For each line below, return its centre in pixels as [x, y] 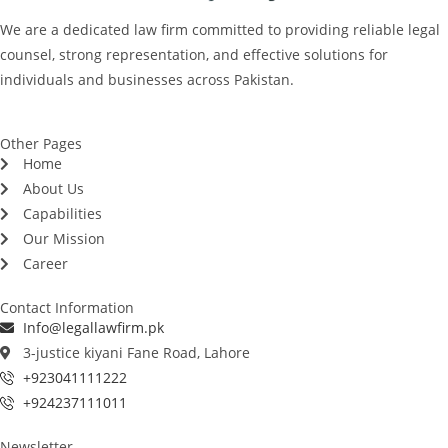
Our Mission [63, 239]
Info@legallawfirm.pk [93, 328]
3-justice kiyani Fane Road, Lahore [136, 353]
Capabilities [62, 214]
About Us [53, 189]
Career [45, 264]
